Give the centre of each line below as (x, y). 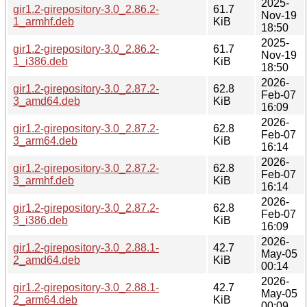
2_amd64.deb (47, 260)
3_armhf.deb (44, 180)
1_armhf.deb (44, 21)
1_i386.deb (40, 61)
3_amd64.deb (47, 101)
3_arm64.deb (45, 140)
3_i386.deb (40, 220)
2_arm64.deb (45, 299)
